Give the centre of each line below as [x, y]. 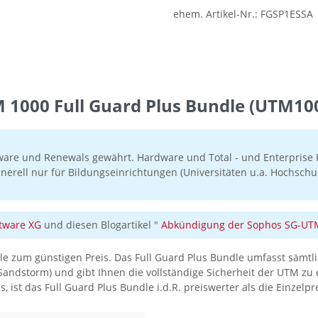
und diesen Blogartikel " [101, 225]
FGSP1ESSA [287, 14]
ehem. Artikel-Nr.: [217, 14]
